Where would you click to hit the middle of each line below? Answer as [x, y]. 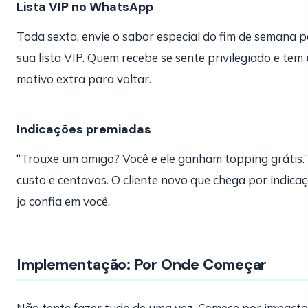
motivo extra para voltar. [84, 79]
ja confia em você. [63, 201]
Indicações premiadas [84, 129]
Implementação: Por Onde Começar [142, 264]
